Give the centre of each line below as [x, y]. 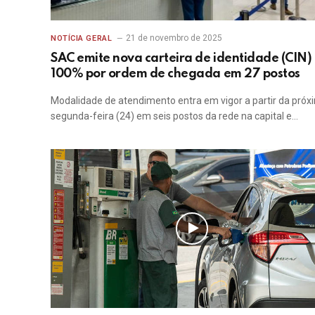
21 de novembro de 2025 [174, 38]
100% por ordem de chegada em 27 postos [175, 73]
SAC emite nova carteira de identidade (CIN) [181, 58]
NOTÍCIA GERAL [82, 38]
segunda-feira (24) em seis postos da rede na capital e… [174, 116]
